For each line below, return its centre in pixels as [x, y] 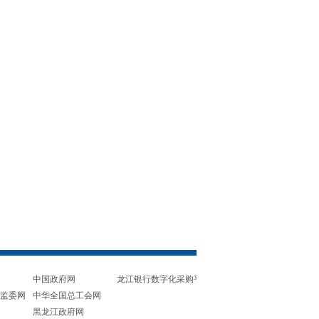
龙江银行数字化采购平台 [164, 279]
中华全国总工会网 [67, 295]
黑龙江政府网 [58, 312]
